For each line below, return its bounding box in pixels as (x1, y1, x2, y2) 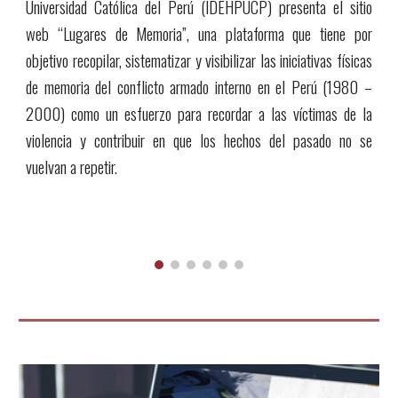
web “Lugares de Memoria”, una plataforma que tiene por (26, 21, 372, 45)
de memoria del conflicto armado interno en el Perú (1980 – (26, 75, 372, 99)
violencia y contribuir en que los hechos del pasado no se (26, 128, 372, 152)
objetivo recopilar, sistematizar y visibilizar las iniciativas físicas (26, 48, 372, 72)
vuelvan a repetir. (26, 155, 118, 179)
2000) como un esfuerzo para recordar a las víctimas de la (26, 101, 372, 125)
